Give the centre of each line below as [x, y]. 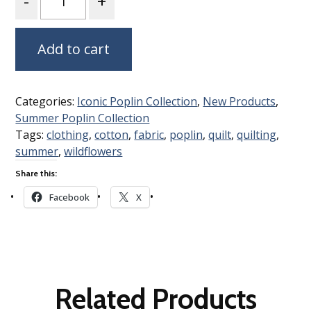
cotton [112, 134]
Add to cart [74, 49]
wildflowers [93, 151]
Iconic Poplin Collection [137, 101]
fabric [149, 134]
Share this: [36, 173]
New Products [239, 101]
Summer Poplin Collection [83, 118]
